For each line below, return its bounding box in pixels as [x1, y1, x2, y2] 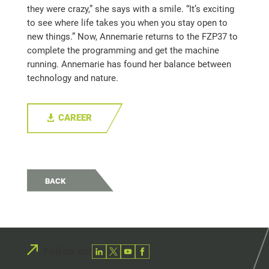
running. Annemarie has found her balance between [26, 58, 231, 70]
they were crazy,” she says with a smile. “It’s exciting [26, 3, 234, 14]
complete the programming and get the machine [26, 44, 219, 56]
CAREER [58, 112, 92, 124]
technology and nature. [26, 72, 118, 83]
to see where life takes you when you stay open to [26, 17, 228, 28]
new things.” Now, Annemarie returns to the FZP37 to [26, 31, 238, 42]
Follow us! [43, 244, 92, 258]
